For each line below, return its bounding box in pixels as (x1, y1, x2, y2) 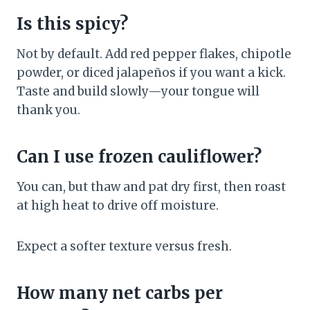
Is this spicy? (17, 13, 128, 35)
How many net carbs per (17, 282, 223, 304)
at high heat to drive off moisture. (17, 198, 219, 214)
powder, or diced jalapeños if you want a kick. (17, 65, 286, 81)
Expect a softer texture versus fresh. (17, 239, 232, 255)
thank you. (17, 102, 80, 118)
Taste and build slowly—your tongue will (17, 84, 259, 100)
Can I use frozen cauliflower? (17, 146, 262, 168)
